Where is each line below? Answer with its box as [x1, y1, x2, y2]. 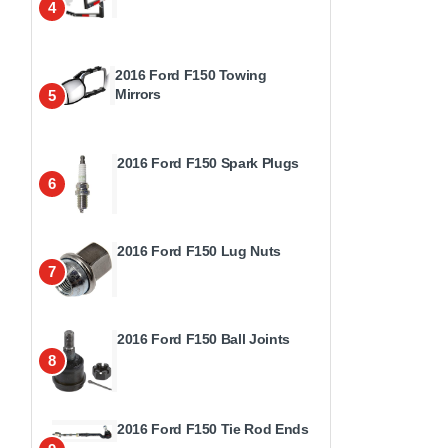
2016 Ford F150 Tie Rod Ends [117, 420, 309, 437]
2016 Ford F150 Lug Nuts [117, 243, 281, 259]
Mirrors [115, 86, 161, 102]
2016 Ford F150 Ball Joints [117, 331, 290, 347]
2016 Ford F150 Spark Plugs [117, 155, 299, 171]
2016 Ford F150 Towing [115, 67, 267, 83]
